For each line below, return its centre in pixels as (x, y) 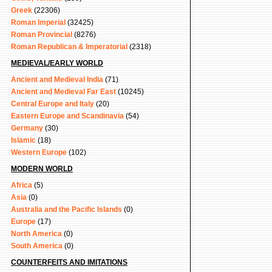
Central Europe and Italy (53, 104)
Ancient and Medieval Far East (63, 92)
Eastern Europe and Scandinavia (67, 116)
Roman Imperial (38, 22)
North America (36, 234)
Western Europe (39, 152)
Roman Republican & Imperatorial (69, 47)
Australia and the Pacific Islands (66, 209)
